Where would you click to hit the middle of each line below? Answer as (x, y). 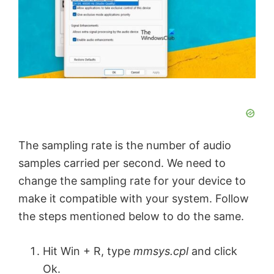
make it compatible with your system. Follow (134, 199)
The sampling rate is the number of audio (125, 146)
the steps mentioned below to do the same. (131, 217)
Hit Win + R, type (88, 251)
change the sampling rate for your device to (132, 181)
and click (214, 251)
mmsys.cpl (162, 251)
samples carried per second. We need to (122, 163)
